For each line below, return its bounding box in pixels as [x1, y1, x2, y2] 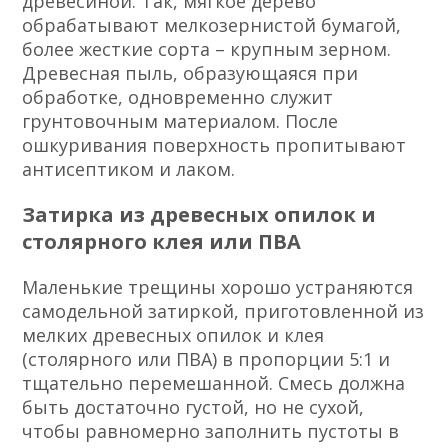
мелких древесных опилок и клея [22, 323, 325, 348]
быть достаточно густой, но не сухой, [22, 395, 365, 420]
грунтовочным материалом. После [22, 109, 339, 134]
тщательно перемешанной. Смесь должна [22, 371, 406, 396]
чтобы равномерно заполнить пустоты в [22, 419, 400, 444]
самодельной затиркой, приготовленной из [22, 299, 425, 324]
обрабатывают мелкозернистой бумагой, [22, 13, 402, 38]
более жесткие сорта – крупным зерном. [22, 37, 392, 62]
